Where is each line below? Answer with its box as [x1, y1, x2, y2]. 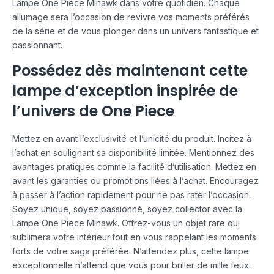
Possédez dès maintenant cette [12, 61, 248, 81]
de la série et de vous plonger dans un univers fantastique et [12, 26, 259, 37]
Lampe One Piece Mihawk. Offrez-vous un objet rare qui [12, 217, 240, 228]
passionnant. [12, 40, 62, 51]
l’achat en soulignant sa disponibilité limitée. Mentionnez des [12, 147, 254, 158]
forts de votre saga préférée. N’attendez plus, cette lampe [12, 245, 249, 256]
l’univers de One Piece [12, 101, 174, 122]
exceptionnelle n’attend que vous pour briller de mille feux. [12, 259, 251, 270]
